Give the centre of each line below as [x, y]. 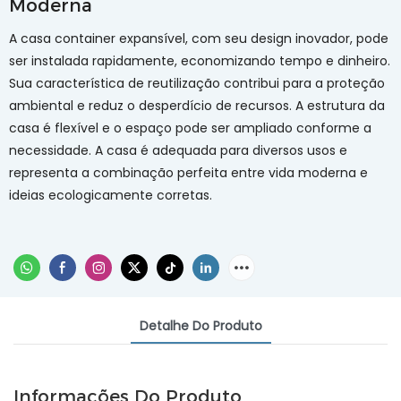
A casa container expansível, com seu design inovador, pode [199, 38]
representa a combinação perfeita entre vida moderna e [188, 173]
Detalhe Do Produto [200, 326]
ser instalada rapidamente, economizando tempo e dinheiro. [200, 61]
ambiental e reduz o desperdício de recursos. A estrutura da [197, 106]
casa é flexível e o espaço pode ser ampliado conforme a [190, 128]
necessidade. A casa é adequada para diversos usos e [178, 150]
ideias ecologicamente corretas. [111, 195]
